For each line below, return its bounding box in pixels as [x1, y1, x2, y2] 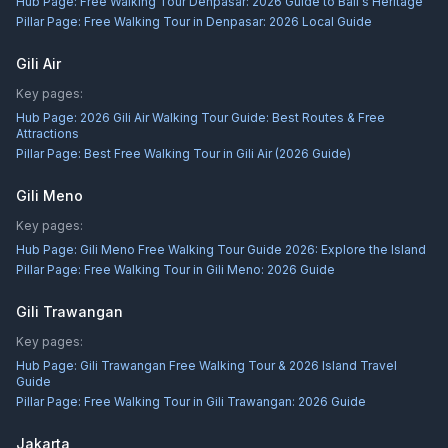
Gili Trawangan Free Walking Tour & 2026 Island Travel [80, 358, 397, 373]
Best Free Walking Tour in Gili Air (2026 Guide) [84, 146, 351, 161]
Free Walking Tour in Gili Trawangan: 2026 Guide [84, 394, 366, 409]
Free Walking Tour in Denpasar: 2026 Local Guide [84, 14, 372, 29]
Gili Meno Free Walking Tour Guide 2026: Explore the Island [80, 242, 426, 257]
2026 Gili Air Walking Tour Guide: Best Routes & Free [80, 110, 385, 125]
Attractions [16, 126, 79, 141]
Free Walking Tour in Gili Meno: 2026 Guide [84, 262, 335, 277]
